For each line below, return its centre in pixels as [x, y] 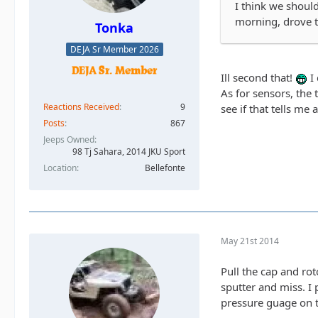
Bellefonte [165, 168]
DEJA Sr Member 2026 [114, 49]
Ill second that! [258, 78]
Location [60, 168]
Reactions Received [81, 106]
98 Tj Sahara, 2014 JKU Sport [129, 151]
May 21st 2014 [250, 241]
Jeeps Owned [69, 139]
